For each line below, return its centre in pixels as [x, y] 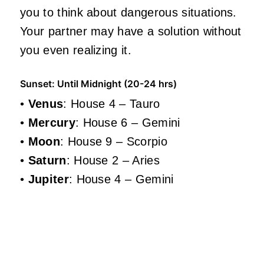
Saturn [47, 160]
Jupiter [48, 179]
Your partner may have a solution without [131, 31]
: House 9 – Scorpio [114, 141]
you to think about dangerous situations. [128, 12]
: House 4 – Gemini [121, 179]
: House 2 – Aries [113, 160]
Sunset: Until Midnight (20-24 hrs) [98, 83]
